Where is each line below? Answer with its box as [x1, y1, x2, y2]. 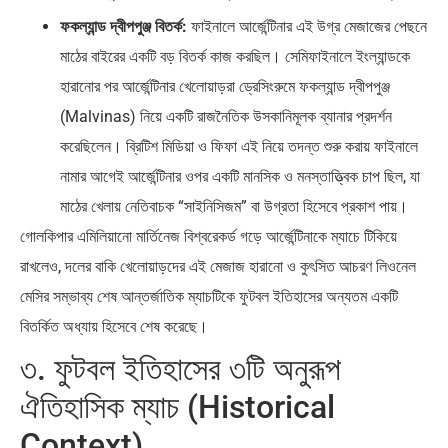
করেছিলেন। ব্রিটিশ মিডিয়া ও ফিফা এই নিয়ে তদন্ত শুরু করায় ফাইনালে [60, 136, 418, 156]
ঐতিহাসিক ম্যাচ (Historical [20, 387, 335, 426]
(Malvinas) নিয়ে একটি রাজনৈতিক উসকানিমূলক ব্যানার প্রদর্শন [60, 106, 392, 126]
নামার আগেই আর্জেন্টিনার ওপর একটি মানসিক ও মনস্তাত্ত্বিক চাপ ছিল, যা [60, 166, 420, 186]
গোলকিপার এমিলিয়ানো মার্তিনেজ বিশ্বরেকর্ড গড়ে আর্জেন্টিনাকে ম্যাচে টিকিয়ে [20, 226, 397, 246]
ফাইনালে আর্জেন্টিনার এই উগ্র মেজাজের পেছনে [187, 16, 427, 36]
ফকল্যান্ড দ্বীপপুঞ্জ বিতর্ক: [60, 16, 187, 36]
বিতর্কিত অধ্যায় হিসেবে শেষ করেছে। [20, 316, 208, 336]
